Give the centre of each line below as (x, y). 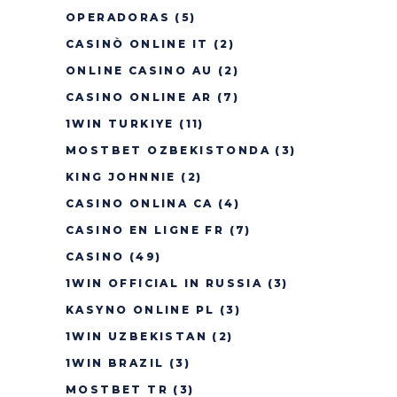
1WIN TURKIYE (120, 124)
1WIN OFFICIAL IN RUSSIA (164, 283)
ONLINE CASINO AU (140, 70)
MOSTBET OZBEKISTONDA (168, 150)
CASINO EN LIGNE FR (145, 230)
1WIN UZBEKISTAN (136, 336)
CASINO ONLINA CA (140, 203)
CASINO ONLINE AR (139, 97)
